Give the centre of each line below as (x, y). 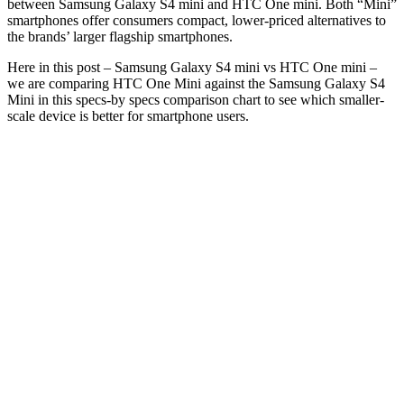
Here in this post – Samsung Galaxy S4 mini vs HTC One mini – (192, 67)
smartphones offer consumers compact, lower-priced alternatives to (197, 20)
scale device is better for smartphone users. (128, 115)
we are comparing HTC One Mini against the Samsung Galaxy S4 (196, 83)
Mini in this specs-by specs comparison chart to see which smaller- (196, 99)
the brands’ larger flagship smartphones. (120, 36)
